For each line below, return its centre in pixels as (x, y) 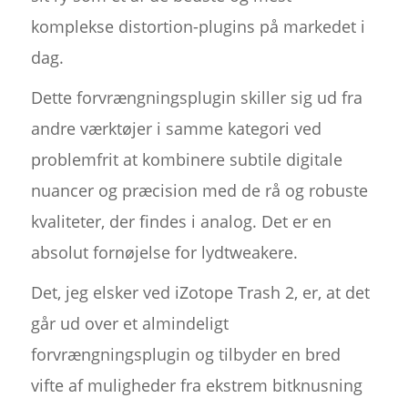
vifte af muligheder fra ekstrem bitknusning (196, 386)
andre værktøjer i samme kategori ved (176, 129)
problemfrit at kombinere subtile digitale (186, 160)
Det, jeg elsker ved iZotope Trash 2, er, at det (200, 293)
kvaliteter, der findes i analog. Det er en (181, 222)
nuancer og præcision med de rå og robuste (199, 191)
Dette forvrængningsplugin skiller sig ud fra (196, 98)
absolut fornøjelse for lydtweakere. (164, 253)
